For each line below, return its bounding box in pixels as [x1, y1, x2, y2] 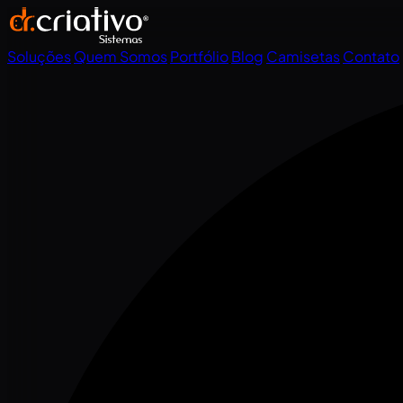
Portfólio [170, 47, 228, 66]
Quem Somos [74, 47, 167, 66]
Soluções [7, 47, 71, 66]
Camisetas [266, 47, 340, 66]
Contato [343, 47, 399, 66]
